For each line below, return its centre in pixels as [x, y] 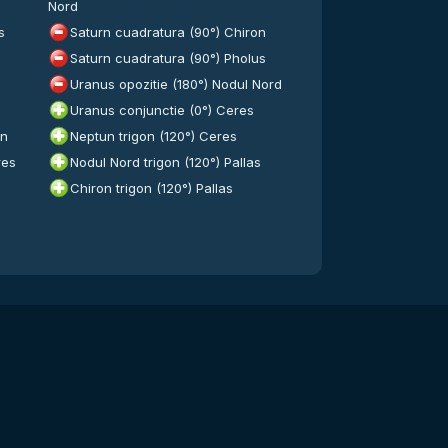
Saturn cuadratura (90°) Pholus [167, 58]
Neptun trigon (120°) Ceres [153, 136]
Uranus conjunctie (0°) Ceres [161, 110]
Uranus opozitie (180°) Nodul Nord [175, 84]
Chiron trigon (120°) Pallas [151, 188]
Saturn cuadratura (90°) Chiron [167, 32]
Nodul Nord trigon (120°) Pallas [165, 162]
